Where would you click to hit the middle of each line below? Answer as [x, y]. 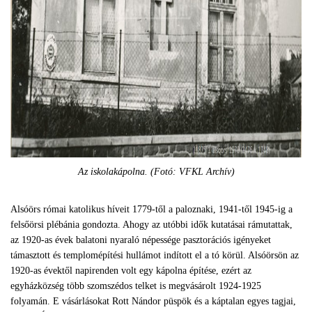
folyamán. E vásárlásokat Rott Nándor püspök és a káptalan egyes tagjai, [153, 301]
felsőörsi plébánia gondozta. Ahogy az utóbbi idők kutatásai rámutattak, [151, 225]
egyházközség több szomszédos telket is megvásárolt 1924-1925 [136, 286]
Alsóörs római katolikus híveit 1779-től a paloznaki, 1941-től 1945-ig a [151, 209]
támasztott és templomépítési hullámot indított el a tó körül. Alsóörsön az [155, 255]
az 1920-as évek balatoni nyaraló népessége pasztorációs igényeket [141, 240]
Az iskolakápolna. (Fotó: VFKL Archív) [156, 172]
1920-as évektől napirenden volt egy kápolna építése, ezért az [131, 271]
